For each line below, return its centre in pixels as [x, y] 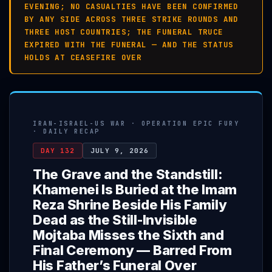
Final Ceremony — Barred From [132, 250]
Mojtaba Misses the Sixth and [128, 235]
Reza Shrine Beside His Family [130, 205]
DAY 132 [58, 151]
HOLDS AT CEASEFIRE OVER [83, 57]
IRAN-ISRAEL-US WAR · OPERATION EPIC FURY [136, 124]
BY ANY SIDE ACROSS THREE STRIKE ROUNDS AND [131, 19]
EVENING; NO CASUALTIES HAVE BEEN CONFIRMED [131, 6]
